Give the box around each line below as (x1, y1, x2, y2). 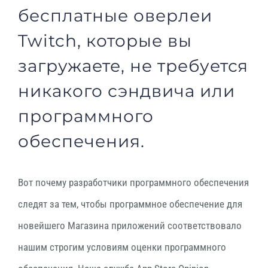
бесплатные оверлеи (18, 5, 212, 26)
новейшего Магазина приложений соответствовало (18, 220, 242, 232)
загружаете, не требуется (18, 56, 248, 76)
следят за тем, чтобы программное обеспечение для (18, 198, 242, 210)
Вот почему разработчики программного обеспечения (18, 176, 249, 188)
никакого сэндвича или (18, 81, 235, 101)
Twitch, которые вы (18, 31, 192, 51)
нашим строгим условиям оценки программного (18, 241, 226, 253)
